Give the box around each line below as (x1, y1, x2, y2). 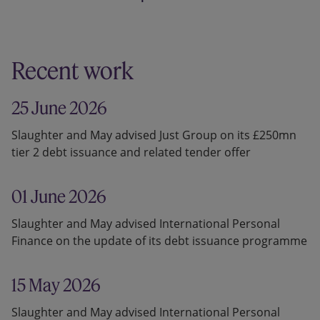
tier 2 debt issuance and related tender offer (11, 144, 251, 161)
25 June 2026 (11, 97, 107, 119)
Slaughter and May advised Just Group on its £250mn (11, 127, 296, 144)
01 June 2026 (11, 186, 106, 208)
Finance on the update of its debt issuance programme (11, 233, 307, 249)
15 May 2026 (11, 274, 101, 296)
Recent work (11, 56, 134, 86)
